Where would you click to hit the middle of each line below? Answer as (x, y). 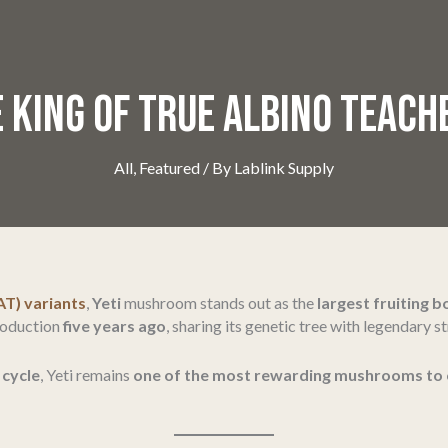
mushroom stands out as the (219, 302)
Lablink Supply (284, 167)
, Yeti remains (86, 374)
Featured (169, 167)
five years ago (114, 325)
